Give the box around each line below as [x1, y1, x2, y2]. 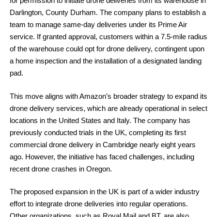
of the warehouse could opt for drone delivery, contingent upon [10, 45, 204, 53]
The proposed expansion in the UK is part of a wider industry [10, 187, 200, 196]
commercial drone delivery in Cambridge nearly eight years [10, 140, 196, 149]
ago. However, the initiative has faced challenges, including [10, 152, 194, 161]
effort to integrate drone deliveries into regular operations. [10, 200, 188, 208]
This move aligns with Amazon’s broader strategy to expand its [10, 92, 207, 100]
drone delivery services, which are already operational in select [10, 104, 207, 112]
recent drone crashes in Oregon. [10, 164, 112, 173]
